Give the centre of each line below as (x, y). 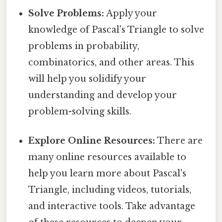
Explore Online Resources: (92, 141)
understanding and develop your (103, 95)
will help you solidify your (87, 79)
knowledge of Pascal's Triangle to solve (116, 30)
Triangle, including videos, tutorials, (110, 190)
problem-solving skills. (80, 112)
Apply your (131, 14)
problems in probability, (84, 46)
